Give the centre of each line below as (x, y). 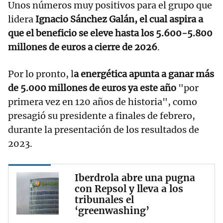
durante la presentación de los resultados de (104, 129)
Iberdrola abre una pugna (135, 177)
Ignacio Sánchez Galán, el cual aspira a (119, 19)
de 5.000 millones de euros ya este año (92, 88)
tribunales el (104, 199)
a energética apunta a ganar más (144, 74)
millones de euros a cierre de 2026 (83, 47)
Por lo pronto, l (41, 74)
